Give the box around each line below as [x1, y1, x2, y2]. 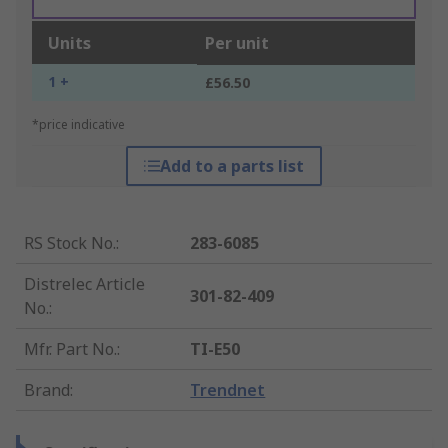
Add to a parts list [159, 155, 304, 178]
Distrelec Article [24, 273, 145, 296]
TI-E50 [190, 338, 241, 361]
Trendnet [190, 379, 266, 402]
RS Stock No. [24, 232, 116, 255]
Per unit [205, 32, 269, 55]
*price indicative [32, 116, 125, 134]
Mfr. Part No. [24, 338, 117, 361]
